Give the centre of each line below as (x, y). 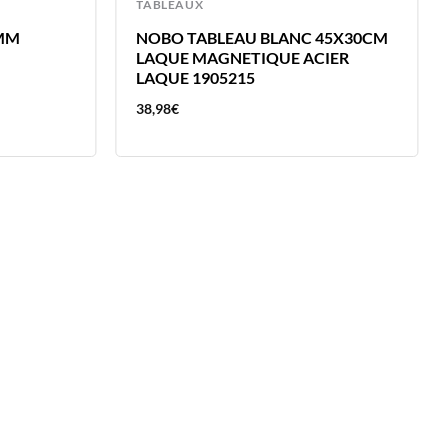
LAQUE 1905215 (196, 77)
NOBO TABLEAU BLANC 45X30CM (262, 37)
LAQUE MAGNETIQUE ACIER (243, 57)
